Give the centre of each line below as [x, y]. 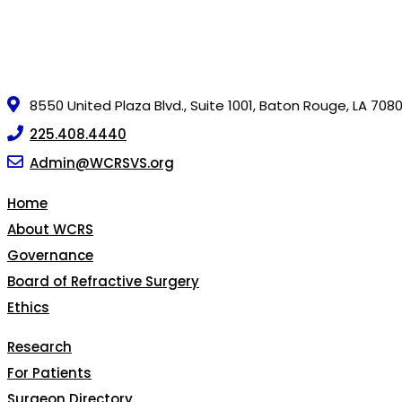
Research [39, 346]
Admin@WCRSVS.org [102, 162]
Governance [50, 255]
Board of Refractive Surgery [103, 281]
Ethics [28, 307]
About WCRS [50, 229]
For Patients [49, 372]
